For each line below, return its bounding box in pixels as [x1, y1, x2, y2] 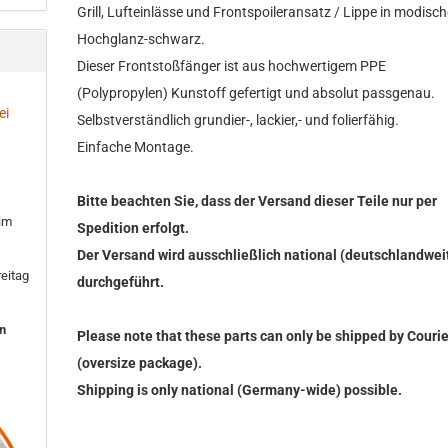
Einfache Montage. [77, 139, 195, 155]
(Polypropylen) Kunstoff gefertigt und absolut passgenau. [77, 85, 436, 101]
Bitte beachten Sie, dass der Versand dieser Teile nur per [77, 193, 438, 209]
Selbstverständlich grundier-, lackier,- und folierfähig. [77, 112, 400, 128]
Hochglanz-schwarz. [77, 31, 206, 47]
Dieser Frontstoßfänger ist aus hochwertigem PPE [77, 58, 387, 74]
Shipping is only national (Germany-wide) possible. [77, 382, 403, 398]
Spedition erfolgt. [77, 220, 193, 236]
